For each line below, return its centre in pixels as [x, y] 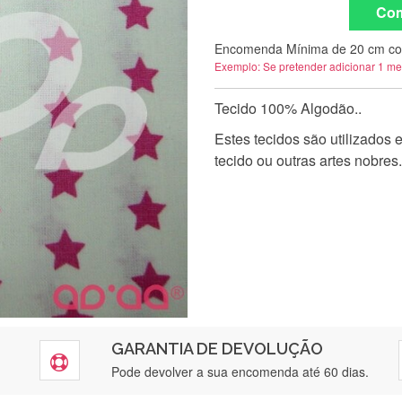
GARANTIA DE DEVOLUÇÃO [217, 348]
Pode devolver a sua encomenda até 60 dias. [240, 371]
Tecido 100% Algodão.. [288, 108]
